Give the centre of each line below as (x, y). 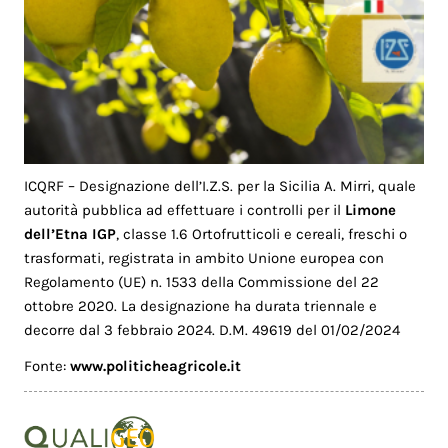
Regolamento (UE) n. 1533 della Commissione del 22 (202, 281)
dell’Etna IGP (70, 233)
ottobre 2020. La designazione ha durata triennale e (201, 305)
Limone (371, 209)
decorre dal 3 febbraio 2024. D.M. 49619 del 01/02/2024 (212, 329)
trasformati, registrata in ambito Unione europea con (204, 257)
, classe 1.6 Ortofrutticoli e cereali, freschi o (262, 233)
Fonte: (47, 366)
